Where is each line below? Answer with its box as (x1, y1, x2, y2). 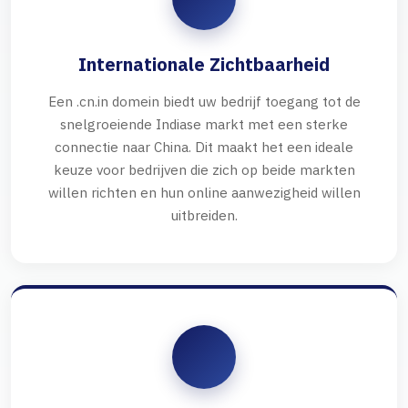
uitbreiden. (170, 206, 238, 225)
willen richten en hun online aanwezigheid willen (47, 183, 361, 202)
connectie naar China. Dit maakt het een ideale (55, 138, 353, 157)
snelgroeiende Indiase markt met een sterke (60, 115, 348, 134)
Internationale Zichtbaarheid (78, 52, 330, 77)
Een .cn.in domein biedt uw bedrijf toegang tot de (47, 92, 361, 111)
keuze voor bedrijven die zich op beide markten (53, 160, 355, 179)
